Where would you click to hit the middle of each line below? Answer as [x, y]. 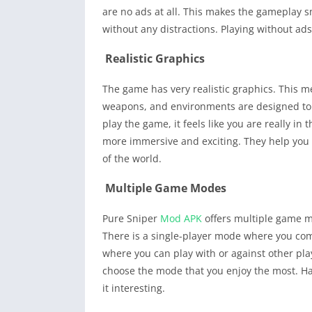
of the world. [132, 158]
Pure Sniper [131, 218]
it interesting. [134, 288]
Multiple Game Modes [167, 188]
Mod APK [181, 218]
